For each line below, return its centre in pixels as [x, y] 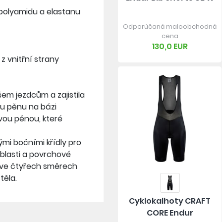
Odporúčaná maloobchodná [170, 27]
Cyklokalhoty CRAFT [170, 201]
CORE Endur [170, 213]
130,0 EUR [170, 47]
